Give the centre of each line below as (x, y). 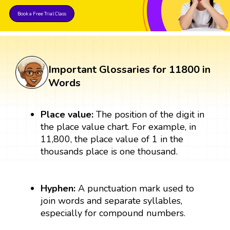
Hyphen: (60, 189)
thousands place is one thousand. (109, 152)
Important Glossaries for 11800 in (129, 70)
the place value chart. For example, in (119, 127)
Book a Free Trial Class (42, 14)
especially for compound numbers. (113, 213)
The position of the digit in (150, 115)
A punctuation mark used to (136, 189)
